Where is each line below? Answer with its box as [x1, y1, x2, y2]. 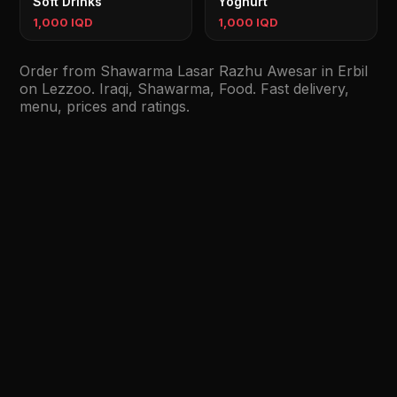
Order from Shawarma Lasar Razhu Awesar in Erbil [19, 62, 369, 80]
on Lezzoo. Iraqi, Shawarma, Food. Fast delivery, [19, 80, 350, 97]
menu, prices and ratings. [19, 97, 191, 115]
